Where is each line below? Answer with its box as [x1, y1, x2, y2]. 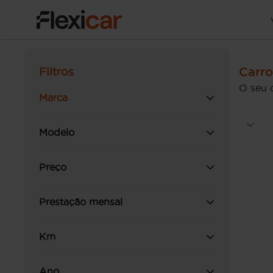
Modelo [39, 127, 74, 138]
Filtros [39, 66, 74, 77]
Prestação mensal [39, 196, 122, 207]
